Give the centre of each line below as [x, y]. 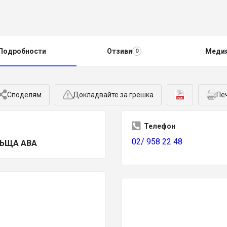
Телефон [160, 126]
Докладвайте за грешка [113, 95]
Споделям [24, 95]
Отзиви [120, 51]
